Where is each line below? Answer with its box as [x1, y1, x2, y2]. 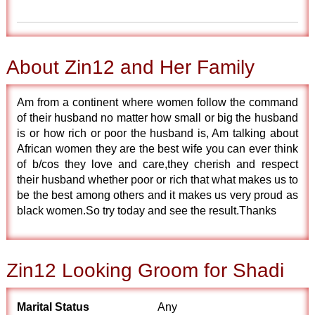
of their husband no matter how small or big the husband [17, 112, 298, 124]
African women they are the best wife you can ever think [17, 143, 298, 155]
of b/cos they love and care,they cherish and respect [17, 158, 298, 170]
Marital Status [17, 301, 90, 313]
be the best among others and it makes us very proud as [17, 189, 298, 201]
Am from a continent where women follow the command [17, 96, 298, 108]
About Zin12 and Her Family [6, 56, 255, 78]
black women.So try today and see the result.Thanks [17, 205, 277, 217]
